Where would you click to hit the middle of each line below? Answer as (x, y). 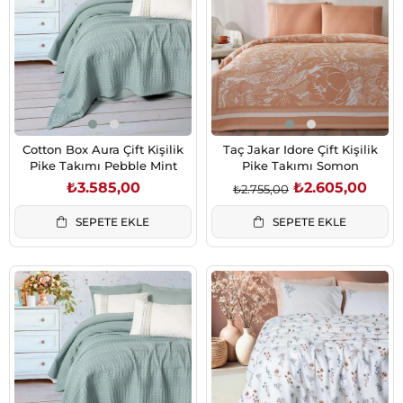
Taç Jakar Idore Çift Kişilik (300, 150)
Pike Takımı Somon (300, 166)
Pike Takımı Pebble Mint (103, 166)
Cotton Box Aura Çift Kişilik (103, 150)
